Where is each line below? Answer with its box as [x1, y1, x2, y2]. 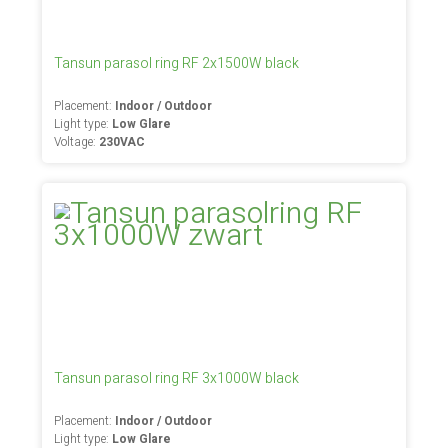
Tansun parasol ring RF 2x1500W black [54, 53, 300, 74]
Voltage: [54, 133, 100, 151]
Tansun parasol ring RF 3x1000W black [54, 368, 300, 389]
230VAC [99, 133, 146, 151]
